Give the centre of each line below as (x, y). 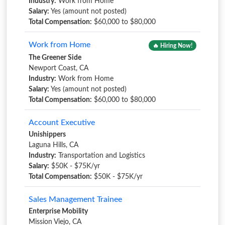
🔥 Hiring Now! (173, 45)
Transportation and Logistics (101, 155)
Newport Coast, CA (59, 68)
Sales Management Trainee (75, 199)
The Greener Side (55, 58)
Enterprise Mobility (58, 211)
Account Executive (62, 122)
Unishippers (47, 134)
